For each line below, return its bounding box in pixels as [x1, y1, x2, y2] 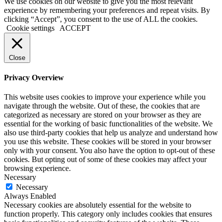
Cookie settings [6, 23, 55, 32]
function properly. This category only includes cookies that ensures [4, 210, 212, 219]
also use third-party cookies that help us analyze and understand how [4, 128, 218, 137]
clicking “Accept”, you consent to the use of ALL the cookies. [4, 14, 198, 23]
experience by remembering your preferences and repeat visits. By [4, 5, 210, 14]
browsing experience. [4, 164, 71, 173]
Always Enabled [4, 192, 56, 201]
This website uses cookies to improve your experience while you [4, 93, 206, 102]
